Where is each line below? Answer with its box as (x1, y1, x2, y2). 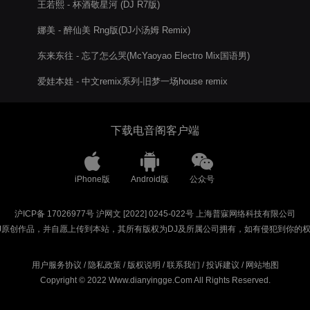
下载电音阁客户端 (111, 125, 199, 136)
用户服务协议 (31, 260, 82, 270)
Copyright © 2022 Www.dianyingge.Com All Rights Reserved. (39, 275, 271, 285)
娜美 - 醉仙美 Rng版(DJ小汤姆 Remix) (37, 25, 190, 35)
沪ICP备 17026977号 (15, 209, 94, 219)
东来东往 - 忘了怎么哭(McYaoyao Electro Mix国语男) (37, 51, 250, 61)
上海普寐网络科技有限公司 (194, 209, 295, 219)
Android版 (131, 174, 169, 184)
